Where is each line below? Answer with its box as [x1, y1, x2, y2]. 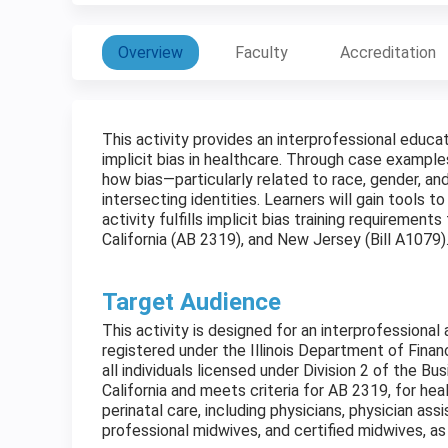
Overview [118, 43, 183, 62]
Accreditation [340, 43, 436, 62]
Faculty [235, 43, 288, 62]
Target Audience [102, 288, 281, 316]
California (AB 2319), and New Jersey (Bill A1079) [102, 230, 446, 249]
